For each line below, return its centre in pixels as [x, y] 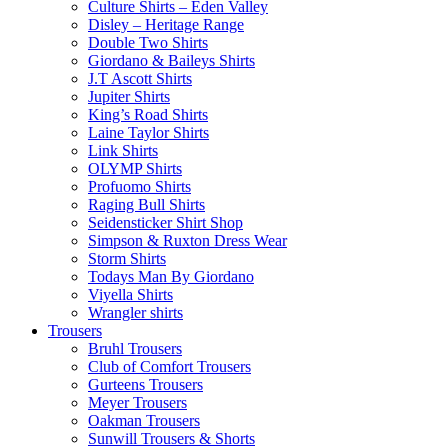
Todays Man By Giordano [171, 277]
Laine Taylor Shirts [148, 133]
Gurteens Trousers [145, 385]
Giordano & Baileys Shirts [171, 61]
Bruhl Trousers [135, 349]
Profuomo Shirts [139, 187]
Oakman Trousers [144, 421]
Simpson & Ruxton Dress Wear [187, 241]
